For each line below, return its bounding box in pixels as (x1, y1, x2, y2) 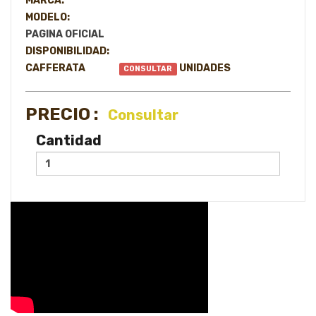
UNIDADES (178, 62, 231, 74)
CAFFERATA (25, 62, 85, 74)
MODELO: (25, 11, 70, 23)
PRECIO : (25, 104, 99, 124)
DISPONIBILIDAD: (25, 45, 109, 57)
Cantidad (36, 132, 102, 149)
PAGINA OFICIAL (25, 28, 104, 40)
